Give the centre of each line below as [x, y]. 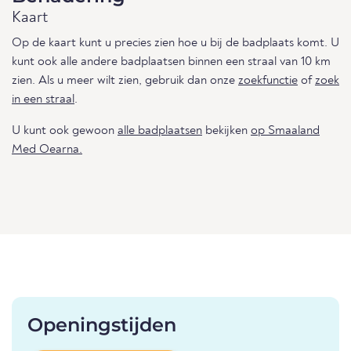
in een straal [43, 100]
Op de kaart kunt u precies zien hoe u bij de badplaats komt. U [175, 43]
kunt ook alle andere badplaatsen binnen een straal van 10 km [171, 62]
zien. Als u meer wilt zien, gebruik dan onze [125, 81]
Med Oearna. [47, 150]
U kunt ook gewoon [65, 131]
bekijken [226, 131]
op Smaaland [285, 131]
